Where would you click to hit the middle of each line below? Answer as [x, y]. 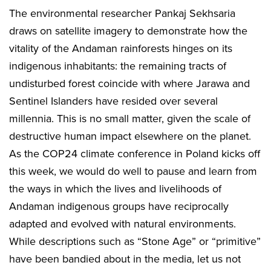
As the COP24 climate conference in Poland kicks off [135, 154]
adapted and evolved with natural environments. [122, 224]
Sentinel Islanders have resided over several [113, 101]
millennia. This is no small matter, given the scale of [130, 119]
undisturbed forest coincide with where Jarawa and [129, 84]
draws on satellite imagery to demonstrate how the [128, 31]
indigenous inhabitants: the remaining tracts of [118, 66]
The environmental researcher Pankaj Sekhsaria [122, 14]
